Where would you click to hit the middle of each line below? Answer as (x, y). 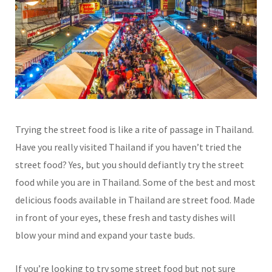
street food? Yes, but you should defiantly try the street (130, 164)
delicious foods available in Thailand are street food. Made (135, 199)
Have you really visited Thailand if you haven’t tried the (128, 147)
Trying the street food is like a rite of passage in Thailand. (134, 129)
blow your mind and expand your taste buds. (105, 235)
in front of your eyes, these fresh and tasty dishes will (125, 217)
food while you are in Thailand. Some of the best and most (135, 182)
